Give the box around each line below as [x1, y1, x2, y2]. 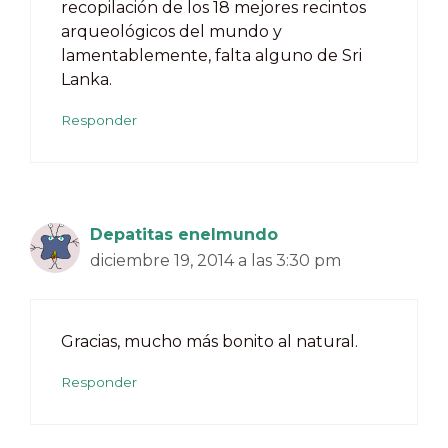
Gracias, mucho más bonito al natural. [61, 331, 358, 351]
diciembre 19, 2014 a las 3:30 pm [90, 250, 341, 270]
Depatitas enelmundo [90, 224, 278, 244]
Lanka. [61, 69, 112, 89]
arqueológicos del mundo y [61, 21, 282, 41]
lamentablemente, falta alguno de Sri [61, 45, 362, 65]
